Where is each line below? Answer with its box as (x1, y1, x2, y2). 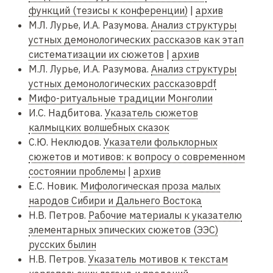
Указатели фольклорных (104, 136, 218, 149)
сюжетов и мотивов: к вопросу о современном (29, 151, 245, 163)
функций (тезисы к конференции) (29, 4, 188, 17)
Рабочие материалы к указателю (88, 209, 242, 222)
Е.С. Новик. (29, 180, 80, 193)
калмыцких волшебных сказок (29, 121, 169, 134)
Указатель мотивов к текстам (88, 253, 228, 266)
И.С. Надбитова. (29, 107, 105, 119)
